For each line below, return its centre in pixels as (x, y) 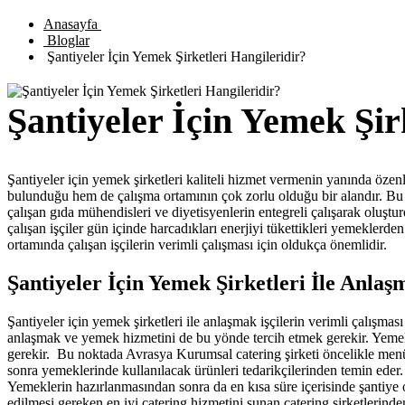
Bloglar (66, 40)
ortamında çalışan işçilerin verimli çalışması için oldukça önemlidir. (197, 245)
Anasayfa (72, 24)
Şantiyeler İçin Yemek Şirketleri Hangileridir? (174, 57)
